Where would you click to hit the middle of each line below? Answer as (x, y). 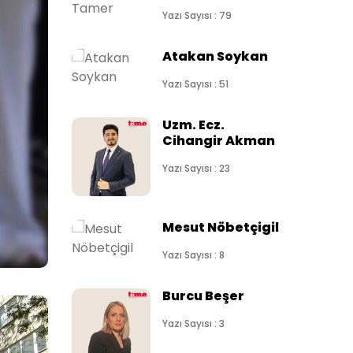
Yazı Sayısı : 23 (196, 168)
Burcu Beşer (203, 296)
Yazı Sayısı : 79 (197, 15)
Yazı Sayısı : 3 (193, 323)
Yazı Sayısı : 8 (193, 255)
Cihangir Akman (219, 141)
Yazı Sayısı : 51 (195, 84)
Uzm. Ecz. (193, 125)
